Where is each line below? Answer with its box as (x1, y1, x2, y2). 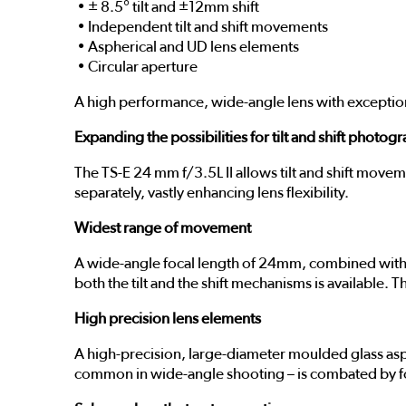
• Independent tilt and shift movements (74, 18, 328, 34)
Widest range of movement (74, 219, 251, 236)
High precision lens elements (74, 310, 261, 326)
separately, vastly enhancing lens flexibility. (74, 184, 349, 200)
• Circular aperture (74, 58, 198, 74)
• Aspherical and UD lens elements (74, 38, 299, 54)
